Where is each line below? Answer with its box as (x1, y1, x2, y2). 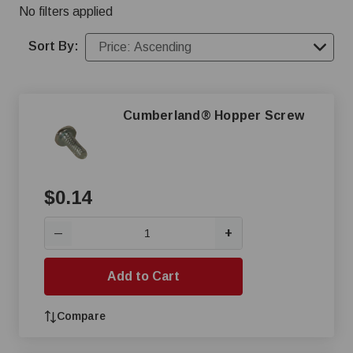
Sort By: (28, 39, 79, 53)
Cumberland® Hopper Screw (123, 109, 304, 122)
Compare (57, 310, 106, 322)
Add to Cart (107, 269, 180, 283)
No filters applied (19, 5, 113, 18)
